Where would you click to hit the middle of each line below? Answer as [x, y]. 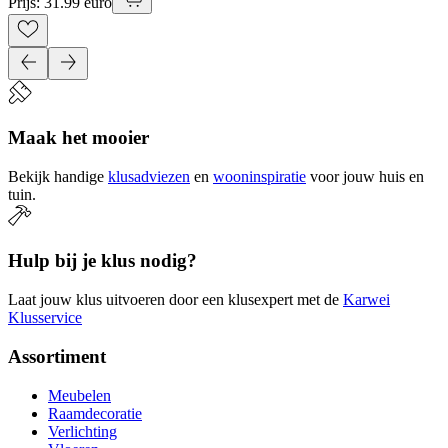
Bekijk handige [56, 176]
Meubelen [79, 395]
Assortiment [57, 356]
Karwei [366, 300]
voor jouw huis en [367, 176]
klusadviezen [149, 176]
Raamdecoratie [95, 413]
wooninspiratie [259, 176]
